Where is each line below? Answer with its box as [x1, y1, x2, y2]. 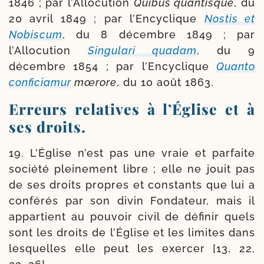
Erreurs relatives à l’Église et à [9, 98, 255, 118]
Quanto [216, 60, 255, 72]
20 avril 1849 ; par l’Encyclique [9, 12, 204, 25]
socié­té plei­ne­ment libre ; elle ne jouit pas [9, 162, 255, 175]
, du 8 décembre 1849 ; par [62, 28, 255, 41]
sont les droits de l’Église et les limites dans [9, 226, 255, 239]
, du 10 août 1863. [117, 75, 214, 88]
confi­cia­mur [9, 75, 71, 88]
